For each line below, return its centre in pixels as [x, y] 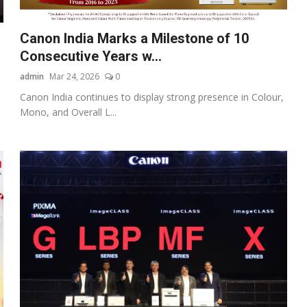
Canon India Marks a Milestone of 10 [135, 38]
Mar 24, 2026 [75, 76]
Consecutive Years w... [91, 56]
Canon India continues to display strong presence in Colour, [152, 97]
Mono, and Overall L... [69, 112]
